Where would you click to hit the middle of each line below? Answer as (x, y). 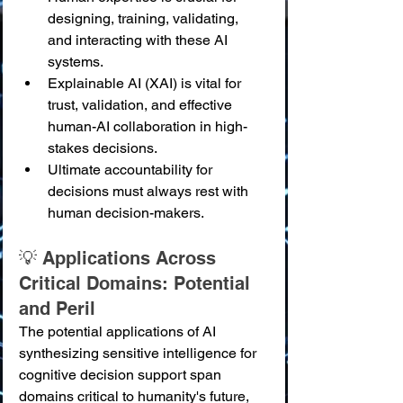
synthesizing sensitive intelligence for (139, 353)
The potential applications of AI (119, 331)
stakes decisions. (103, 148)
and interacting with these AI (139, 40)
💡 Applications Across (120, 258)
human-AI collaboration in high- (148, 126)
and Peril (57, 309)
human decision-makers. (126, 213)
